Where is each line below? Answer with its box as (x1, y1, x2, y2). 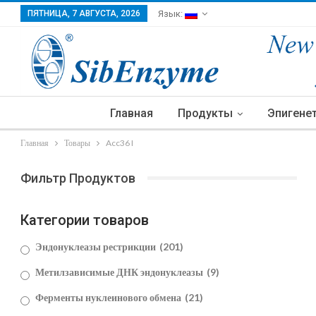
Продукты (178, 106, 233, 120)
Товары (64, 137, 90, 148)
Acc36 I (106, 137, 133, 148)
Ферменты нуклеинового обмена (35, 291, 183, 304)
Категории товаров (20, 212, 149, 229)
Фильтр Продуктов (20, 170, 135, 186)
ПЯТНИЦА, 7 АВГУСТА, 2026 (28, 8, 140, 18)
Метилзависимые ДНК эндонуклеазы (35, 266, 205, 279)
